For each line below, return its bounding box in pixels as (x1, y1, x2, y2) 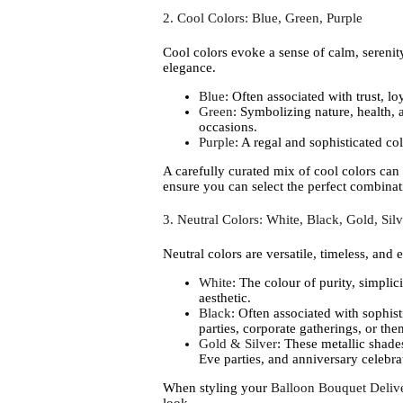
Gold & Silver (198, 336, 277, 352)
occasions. (198, 119, 257, 134)
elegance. (162, 59, 216, 75)
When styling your (162, 381, 271, 396)
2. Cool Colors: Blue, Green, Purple (162, 10, 363, 25)
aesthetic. (198, 291, 251, 306)
